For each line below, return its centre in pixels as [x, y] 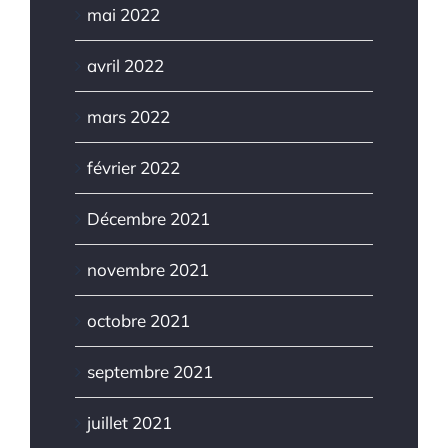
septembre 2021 [150, 371]
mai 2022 [123, 14]
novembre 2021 [148, 269]
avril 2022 [125, 65]
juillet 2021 [129, 422]
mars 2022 [128, 116]
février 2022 [133, 167]
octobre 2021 [138, 320]
